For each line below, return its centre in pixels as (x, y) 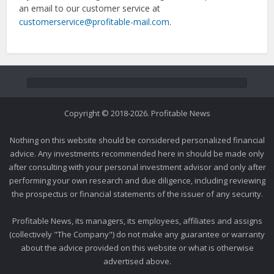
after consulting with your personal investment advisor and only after (137, 167)
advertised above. (137, 261)
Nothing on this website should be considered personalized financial (137, 140)
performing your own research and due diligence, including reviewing (137, 180)
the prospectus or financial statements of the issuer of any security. (137, 194)
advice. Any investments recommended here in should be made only (137, 154)
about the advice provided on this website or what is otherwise (137, 248)
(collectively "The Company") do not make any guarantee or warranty (137, 234)
